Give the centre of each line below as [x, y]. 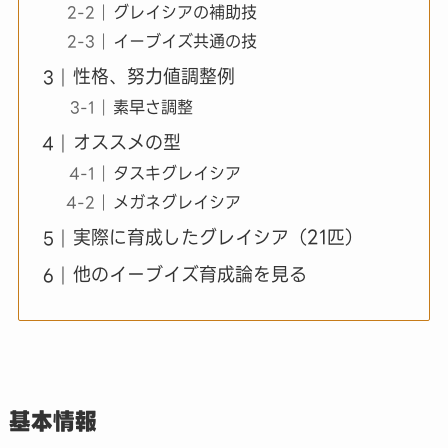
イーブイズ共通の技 [184, 41]
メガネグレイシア [176, 202]
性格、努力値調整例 [153, 77]
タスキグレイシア [176, 173]
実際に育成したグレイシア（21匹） [217, 238]
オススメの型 [126, 143]
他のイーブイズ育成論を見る [189, 275]
